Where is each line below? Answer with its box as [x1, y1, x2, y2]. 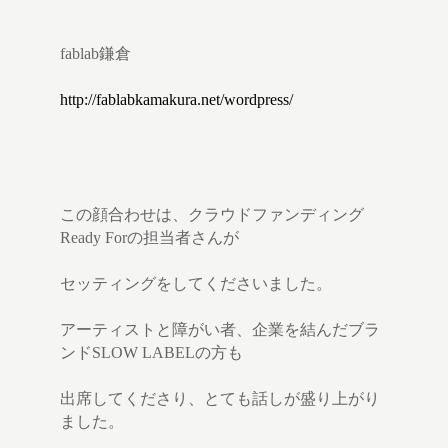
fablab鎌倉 [60, 45, 131, 63]
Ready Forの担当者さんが [60, 229, 239, 247]
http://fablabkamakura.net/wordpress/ [60, 91, 293, 109]
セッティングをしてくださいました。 [60, 275, 332, 293]
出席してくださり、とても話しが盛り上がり [60, 390, 380, 408]
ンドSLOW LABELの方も [60, 344, 243, 362]
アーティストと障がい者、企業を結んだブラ [60, 321, 380, 339]
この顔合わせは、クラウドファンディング [60, 206, 364, 224]
